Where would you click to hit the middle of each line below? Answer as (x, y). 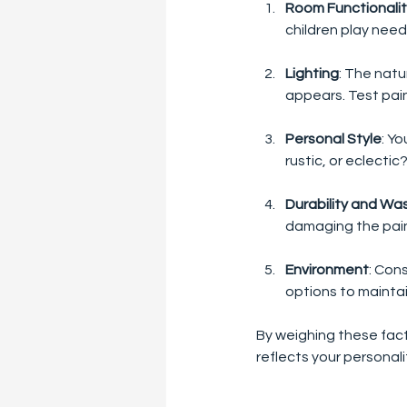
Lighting (312, 73)
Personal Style (333, 139)
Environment (327, 269)
